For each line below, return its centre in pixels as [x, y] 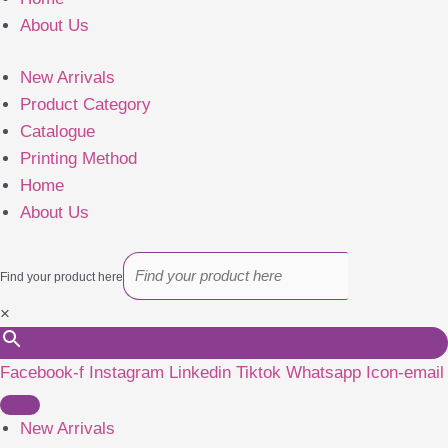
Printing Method [78, 159]
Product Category [85, 105]
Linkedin [200, 373]
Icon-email [405, 373]
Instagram [126, 373]
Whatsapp [323, 373]
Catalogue [57, 132]
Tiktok [258, 373]
